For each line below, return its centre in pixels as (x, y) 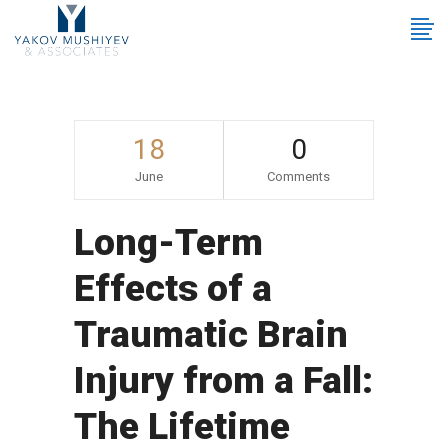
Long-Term (168, 242)
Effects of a (173, 288)
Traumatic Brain (211, 334)
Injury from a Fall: (223, 380)
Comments (298, 176)
